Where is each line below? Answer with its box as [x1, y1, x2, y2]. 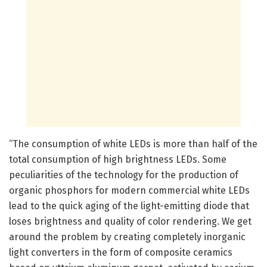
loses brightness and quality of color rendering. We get [9, 216, 252, 228]
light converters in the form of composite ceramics [9, 247, 232, 259]
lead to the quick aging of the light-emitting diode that [9, 200, 249, 212]
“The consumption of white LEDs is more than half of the [9, 138, 257, 150]
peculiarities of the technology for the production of [9, 169, 238, 181]
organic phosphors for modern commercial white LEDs [9, 185, 250, 197]
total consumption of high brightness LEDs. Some [9, 154, 226, 166]
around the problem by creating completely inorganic [9, 231, 246, 243]
